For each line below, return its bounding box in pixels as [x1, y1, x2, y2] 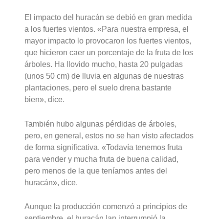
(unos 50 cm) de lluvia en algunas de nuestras [24, 72, 184, 81]
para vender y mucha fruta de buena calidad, [24, 154, 179, 163]
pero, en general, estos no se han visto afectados [24, 131, 194, 140]
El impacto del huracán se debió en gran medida [24, 13, 193, 22]
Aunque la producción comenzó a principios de [24, 202, 188, 211]
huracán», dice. [24, 178, 78, 187]
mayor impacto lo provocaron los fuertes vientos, [24, 37, 192, 45]
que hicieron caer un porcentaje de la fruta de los [24, 48, 194, 57]
